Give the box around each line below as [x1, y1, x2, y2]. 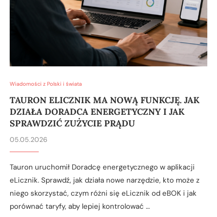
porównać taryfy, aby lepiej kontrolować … [10, 201, 150, 211]
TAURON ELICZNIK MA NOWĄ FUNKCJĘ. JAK [10, 94, 200, 106]
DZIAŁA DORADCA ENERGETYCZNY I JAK [10, 106, 185, 117]
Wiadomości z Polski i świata [10, 80, 82, 87]
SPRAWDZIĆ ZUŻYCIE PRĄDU [10, 117, 135, 129]
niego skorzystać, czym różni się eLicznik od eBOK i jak [10, 188, 197, 198]
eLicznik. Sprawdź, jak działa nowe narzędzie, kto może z [10, 175, 200, 185]
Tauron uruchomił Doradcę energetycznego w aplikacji [10, 162, 195, 172]
